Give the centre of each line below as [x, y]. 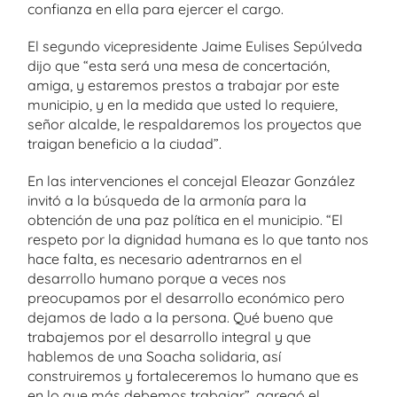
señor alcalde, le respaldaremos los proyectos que [195, 124]
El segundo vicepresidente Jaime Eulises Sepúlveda [195, 46]
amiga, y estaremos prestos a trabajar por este [183, 85]
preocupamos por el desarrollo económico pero [186, 298]
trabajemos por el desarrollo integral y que [169, 337]
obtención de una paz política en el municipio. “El [185, 220]
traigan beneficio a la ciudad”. [125, 144]
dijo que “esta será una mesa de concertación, [179, 66]
